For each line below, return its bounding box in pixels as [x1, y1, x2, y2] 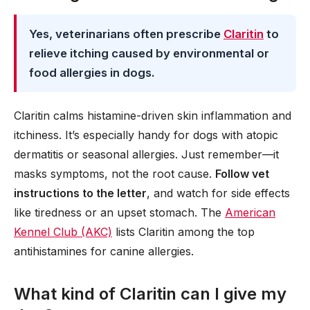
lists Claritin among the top [112, 225, 255, 239]
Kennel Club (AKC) [14, 225, 112, 239]
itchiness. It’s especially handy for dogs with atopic [14, 128, 278, 142]
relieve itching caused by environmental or [29, 46, 269, 60]
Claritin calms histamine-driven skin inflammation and [14, 109, 291, 122]
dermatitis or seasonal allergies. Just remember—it [14, 147, 279, 161]
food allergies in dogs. [29, 66, 155, 80]
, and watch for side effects [147, 186, 290, 200]
